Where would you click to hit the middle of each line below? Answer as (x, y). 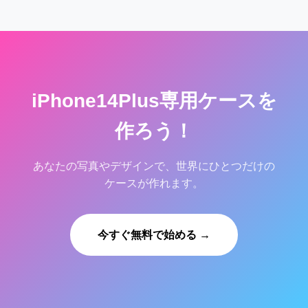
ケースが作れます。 (154, 183)
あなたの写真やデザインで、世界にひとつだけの (154, 166)
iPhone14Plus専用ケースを (154, 100)
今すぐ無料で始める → (154, 234)
